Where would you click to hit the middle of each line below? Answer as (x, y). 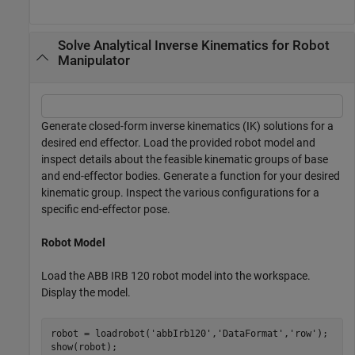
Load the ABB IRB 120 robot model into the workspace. (176, 276)
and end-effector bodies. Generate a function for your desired (191, 176)
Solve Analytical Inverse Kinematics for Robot (193, 46)
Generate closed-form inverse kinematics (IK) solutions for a (187, 126)
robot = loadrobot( (100, 333)
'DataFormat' (250, 333)
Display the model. (86, 293)
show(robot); (84, 347)
